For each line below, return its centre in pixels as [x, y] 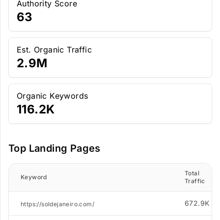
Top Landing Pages [55, 148]
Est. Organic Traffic [54, 50]
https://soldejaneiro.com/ [57, 204]
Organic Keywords [53, 96]
